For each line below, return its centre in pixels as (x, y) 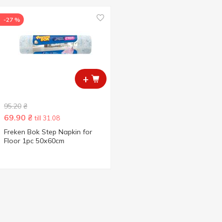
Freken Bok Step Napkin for (48, 132)
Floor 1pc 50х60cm (34, 141)
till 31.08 (47, 118)
